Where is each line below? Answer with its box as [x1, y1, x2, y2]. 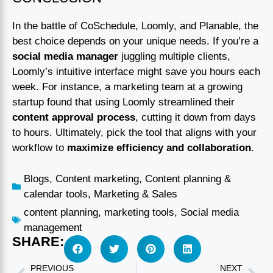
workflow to [12, 142, 67, 154]
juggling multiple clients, [118, 51, 230, 63]
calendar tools [24, 188, 88, 200]
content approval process [12, 112, 135, 124]
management [24, 221, 82, 233]
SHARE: [12, 233, 64, 249]
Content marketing [55, 172, 139, 185]
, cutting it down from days [135, 112, 256, 124]
